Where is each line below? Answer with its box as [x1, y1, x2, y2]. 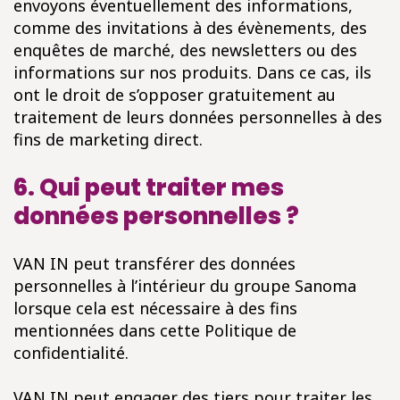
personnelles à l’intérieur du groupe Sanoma [13, 275, 356, 296]
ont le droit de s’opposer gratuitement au [13, 84, 336, 105]
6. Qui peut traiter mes [13, 171, 284, 204]
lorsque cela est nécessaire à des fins [13, 297, 297, 319]
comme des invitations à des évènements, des [13, 17, 367, 38]
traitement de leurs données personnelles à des [13, 106, 382, 128]
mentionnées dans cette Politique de [13, 320, 296, 341]
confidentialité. [13, 342, 129, 363]
